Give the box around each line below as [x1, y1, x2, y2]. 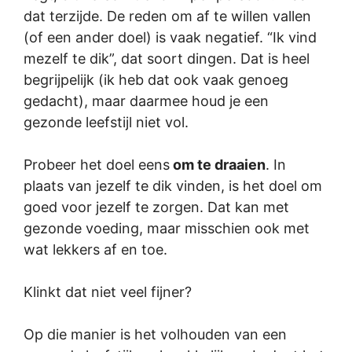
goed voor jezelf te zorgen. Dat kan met [24, 199, 289, 215]
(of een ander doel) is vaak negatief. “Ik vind [24, 29, 317, 46]
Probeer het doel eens [24, 156, 170, 173]
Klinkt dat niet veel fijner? [24, 284, 192, 300]
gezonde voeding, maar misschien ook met [24, 220, 310, 236]
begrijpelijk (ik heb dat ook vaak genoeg [24, 71, 288, 88]
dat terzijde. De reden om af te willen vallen [24, 8, 311, 24]
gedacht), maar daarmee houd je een [24, 93, 269, 109]
